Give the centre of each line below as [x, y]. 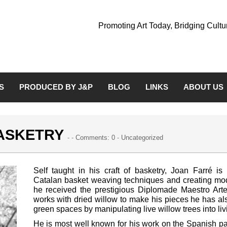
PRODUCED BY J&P [56, 87]
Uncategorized [142, 137]
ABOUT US [203, 87]
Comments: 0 [96, 137]
